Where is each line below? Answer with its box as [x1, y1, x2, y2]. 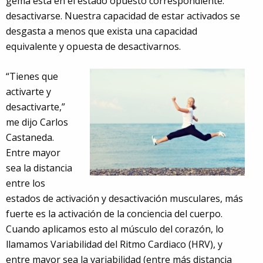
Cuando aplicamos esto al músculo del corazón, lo [6, 222, 224, 235]
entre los [6, 176, 45, 190]
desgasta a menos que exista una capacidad [6, 24, 197, 38]
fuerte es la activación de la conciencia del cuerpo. [6, 207, 222, 220]
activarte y [6, 85, 51, 98]
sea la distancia [6, 161, 72, 174]
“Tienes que [6, 69, 58, 83]
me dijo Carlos [6, 115, 68, 129]
